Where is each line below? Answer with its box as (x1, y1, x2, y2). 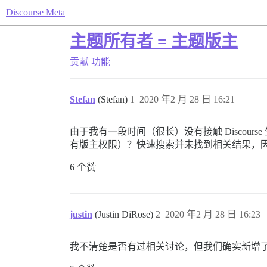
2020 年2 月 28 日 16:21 (139, 94, 235, 104)
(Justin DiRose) (95, 209, 156, 219)
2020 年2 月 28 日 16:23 (165, 209, 260, 219)
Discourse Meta (6, 7, 65, 17)
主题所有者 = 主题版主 (70, 32, 238, 51)
